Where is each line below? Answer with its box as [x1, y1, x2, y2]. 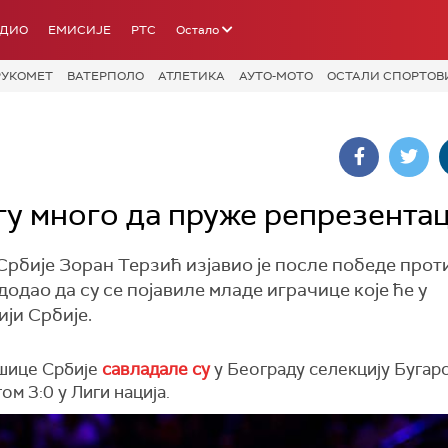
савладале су [102, 357, 210, 380]
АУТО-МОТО [239, 68, 313, 84]
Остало [176, 22, 219, 38]
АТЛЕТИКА [158, 68, 225, 84]
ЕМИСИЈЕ [48, 22, 111, 38]
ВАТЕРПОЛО [67, 68, 144, 84]
